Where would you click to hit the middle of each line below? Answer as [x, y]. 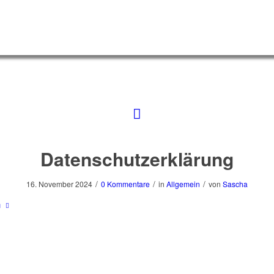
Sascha [235, 184]
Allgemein [183, 184]
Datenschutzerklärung [137, 159]
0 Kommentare [125, 184]
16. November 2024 [59, 184]
